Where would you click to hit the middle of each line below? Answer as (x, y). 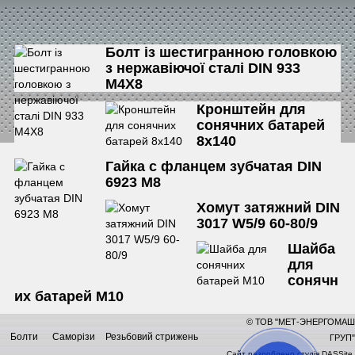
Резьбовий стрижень (152, 337)
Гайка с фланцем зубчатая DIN (214, 167)
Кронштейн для (252, 110)
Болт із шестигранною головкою (221, 53)
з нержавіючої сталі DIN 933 (203, 69)
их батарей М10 (69, 297)
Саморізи (73, 337)
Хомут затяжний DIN (269, 208)
